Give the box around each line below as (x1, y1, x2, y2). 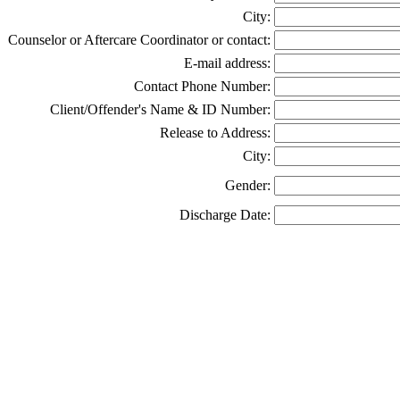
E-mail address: (184, 55, 271, 71)
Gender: (225, 178, 271, 193)
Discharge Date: (179, 207, 271, 222)
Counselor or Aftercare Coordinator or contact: (8, 32, 271, 47)
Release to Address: (160, 125, 271, 140)
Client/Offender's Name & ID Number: (50, 102, 271, 117)
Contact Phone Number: (134, 79, 271, 94)
